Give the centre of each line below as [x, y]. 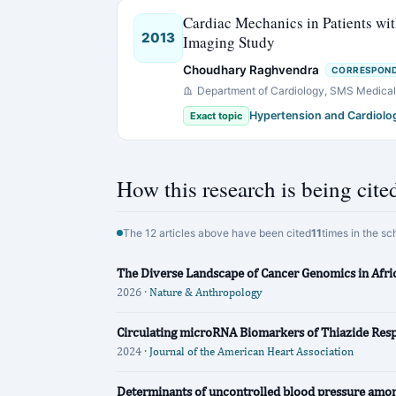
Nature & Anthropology [206, 292]
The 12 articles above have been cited [217, 233]
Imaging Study [229, 42]
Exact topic [216, 116]
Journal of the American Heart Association [251, 351]
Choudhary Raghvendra [251, 70]
